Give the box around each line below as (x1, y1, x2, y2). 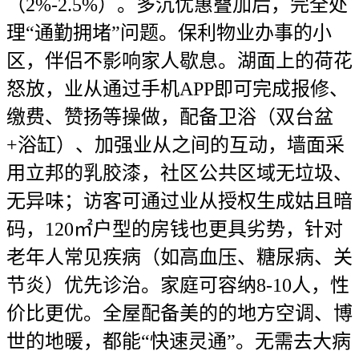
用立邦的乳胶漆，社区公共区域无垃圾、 (6, 163, 353, 184)
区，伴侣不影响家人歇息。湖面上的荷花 (6, 50, 353, 71)
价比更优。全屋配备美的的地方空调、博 (6, 303, 353, 324)
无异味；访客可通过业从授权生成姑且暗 (6, 191, 353, 212)
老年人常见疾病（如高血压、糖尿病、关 (6, 247, 353, 268)
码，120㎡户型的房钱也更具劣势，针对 (6, 219, 343, 240)
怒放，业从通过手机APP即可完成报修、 (6, 79, 349, 99)
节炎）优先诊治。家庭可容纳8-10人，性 (6, 275, 349, 296)
